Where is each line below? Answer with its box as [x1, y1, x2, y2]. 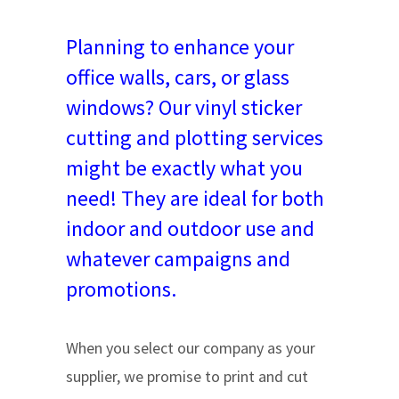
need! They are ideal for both [66, 184, 324, 212]
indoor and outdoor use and [66, 215, 314, 242]
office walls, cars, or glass [66, 63, 289, 91]
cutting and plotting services [66, 124, 323, 151]
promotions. [66, 275, 176, 303]
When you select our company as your [66, 338, 315, 358]
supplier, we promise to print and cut [66, 366, 308, 387]
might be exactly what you [66, 154, 303, 182]
